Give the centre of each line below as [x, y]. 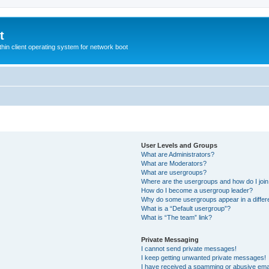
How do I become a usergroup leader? [197, 190]
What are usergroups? [174, 172]
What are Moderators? [174, 163]
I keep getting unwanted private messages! [204, 257]
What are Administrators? [178, 154]
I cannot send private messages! [189, 248]
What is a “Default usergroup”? [186, 208]
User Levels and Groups [180, 145]
